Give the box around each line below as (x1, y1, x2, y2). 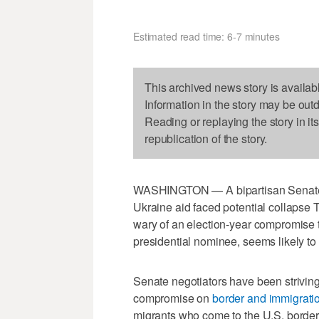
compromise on (133, 289, 213, 306)
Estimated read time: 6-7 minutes (133, 28, 280, 43)
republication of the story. (145, 130, 268, 147)
